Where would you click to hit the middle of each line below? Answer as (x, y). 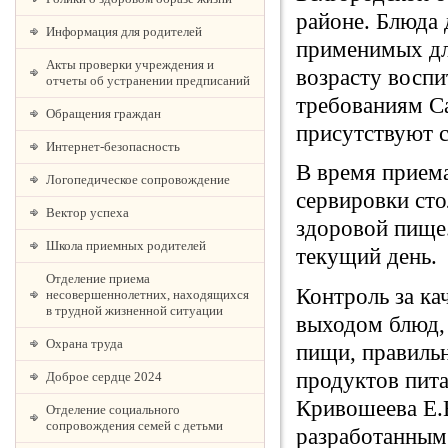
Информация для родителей (124, 31)
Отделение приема (98, 278)
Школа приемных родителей (126, 245)
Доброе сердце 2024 (104, 376)
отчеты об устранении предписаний (148, 80)
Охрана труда (84, 343)
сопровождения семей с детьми (134, 425)
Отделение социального (113, 409)
